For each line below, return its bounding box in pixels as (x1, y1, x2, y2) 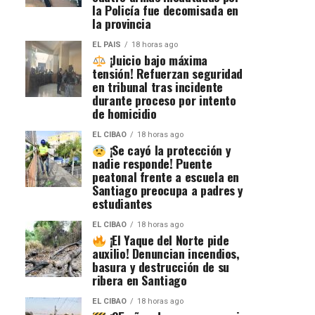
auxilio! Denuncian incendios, (92, 244, 240, 263)
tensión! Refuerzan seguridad (92, 64, 243, 83)
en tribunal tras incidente (92, 77, 223, 96)
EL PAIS (92, 40, 121, 50)
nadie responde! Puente (92, 154, 212, 173)
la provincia (92, 14, 151, 33)
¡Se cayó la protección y (106, 141, 231, 160)
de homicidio (92, 104, 157, 123)
